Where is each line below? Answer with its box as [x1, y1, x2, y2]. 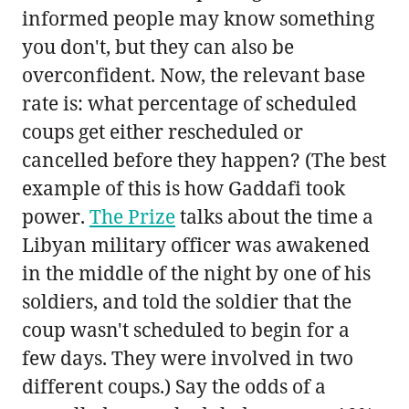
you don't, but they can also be [22, 33, 294, 59]
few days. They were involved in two [22, 344, 353, 371]
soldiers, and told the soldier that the [22, 288, 351, 314]
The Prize [89, 203, 175, 229]
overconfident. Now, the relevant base [22, 61, 365, 88]
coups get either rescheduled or [22, 118, 303, 144]
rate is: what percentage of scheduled [22, 89, 357, 116]
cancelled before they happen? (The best [22, 146, 386, 173]
